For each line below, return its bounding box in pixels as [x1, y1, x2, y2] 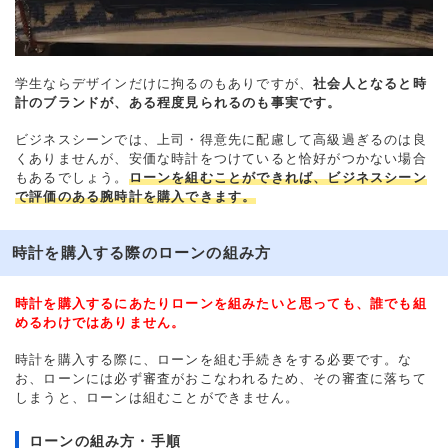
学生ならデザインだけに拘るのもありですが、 [15, 76, 314, 92]
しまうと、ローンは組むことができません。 [15, 390, 299, 406]
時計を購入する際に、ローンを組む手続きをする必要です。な [15, 352, 413, 368]
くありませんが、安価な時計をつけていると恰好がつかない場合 [15, 151, 427, 167]
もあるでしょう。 [15, 170, 129, 186]
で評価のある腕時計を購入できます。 [15, 189, 257, 205]
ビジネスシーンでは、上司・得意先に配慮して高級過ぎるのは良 [15, 132, 427, 148]
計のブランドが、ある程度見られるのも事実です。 [15, 95, 342, 111]
